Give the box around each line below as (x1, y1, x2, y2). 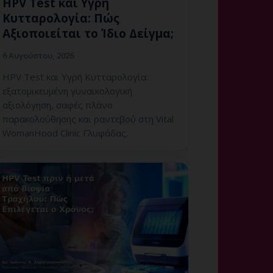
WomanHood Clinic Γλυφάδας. (2, 127, 128, 140)
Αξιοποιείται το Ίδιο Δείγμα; (2, 26, 174, 42)
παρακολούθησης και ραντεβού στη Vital (2, 113, 174, 126)
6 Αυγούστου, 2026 (2, 50, 74, 62)
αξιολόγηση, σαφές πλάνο (2, 99, 113, 112)
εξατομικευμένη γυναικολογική (2, 85, 132, 97)
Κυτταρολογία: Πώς (2, 10, 119, 27)
